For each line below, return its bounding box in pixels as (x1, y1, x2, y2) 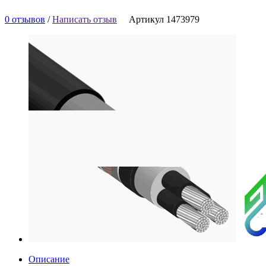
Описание (28, 254, 69, 264)
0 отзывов (5, 14, 45, 24)
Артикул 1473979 (129, 14, 199, 24)
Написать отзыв (52, 14, 117, 24)
